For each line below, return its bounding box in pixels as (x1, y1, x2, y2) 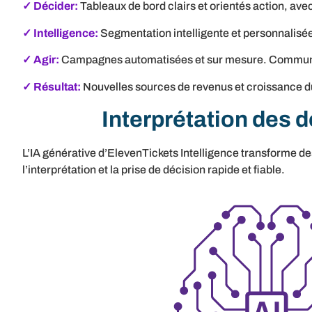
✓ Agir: (22, 54, 59, 66)
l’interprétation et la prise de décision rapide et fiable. (22, 163, 285, 175)
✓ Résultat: (22, 80, 83, 93)
